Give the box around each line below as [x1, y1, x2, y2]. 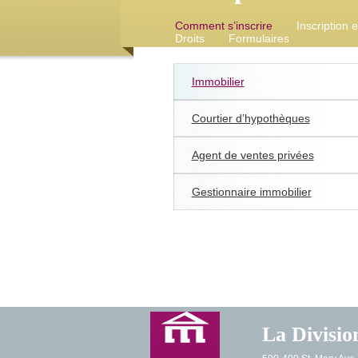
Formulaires [228, 32, 289, 45]
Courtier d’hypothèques [191, 112, 310, 125]
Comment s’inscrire [174, 19, 272, 32]
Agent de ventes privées [191, 149, 314, 161]
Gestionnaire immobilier [191, 185, 312, 198]
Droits [174, 32, 205, 45]
